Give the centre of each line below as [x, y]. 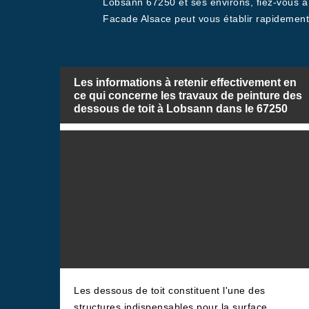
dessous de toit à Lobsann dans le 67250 [181, 108]
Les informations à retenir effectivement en [185, 82]
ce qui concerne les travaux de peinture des [188, 95]
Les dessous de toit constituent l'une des [170, 290]
